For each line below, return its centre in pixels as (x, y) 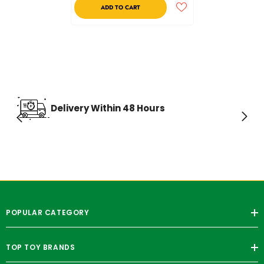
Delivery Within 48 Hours (108, 108)
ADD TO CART (120, 7)
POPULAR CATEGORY (48, 212)
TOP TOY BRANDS (41, 247)
